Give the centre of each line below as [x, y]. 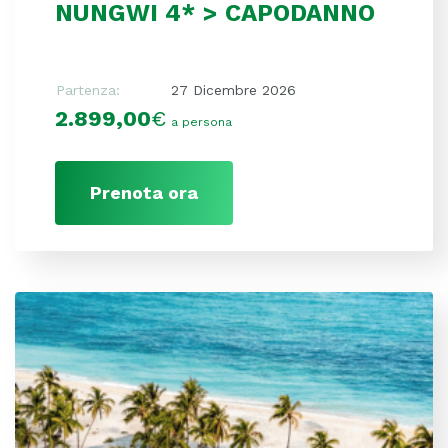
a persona [201, 121]
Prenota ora [144, 192]
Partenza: [88, 89]
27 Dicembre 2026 [233, 89]
